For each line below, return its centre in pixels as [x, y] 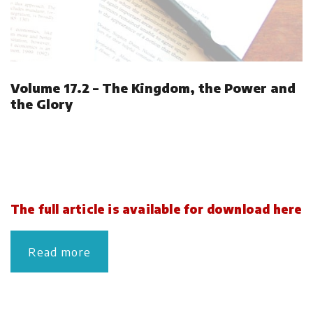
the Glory [42, 103]
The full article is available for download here [156, 209]
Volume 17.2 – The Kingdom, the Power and [153, 87]
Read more [59, 251]
